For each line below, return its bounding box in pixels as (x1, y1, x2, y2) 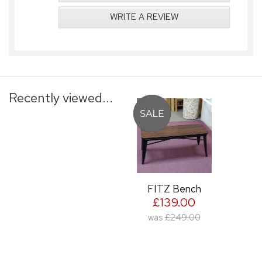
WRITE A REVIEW (110, 11, 178, 23)
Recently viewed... (9, 88, 113, 106)
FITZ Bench (147, 181, 201, 195)
